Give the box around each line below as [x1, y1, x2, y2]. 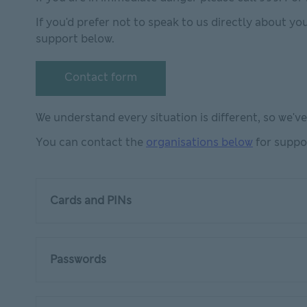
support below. [36, 32, 114, 46]
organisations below [146, 135, 253, 149]
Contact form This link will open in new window [50, 83, 298, 97]
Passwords [50, 252, 109, 267]
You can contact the [36, 135, 146, 149]
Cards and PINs [50, 193, 137, 208]
